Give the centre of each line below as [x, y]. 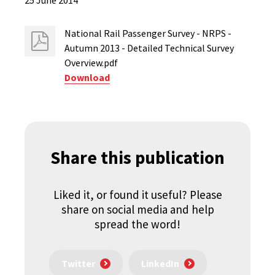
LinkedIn [160, 264]
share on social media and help [137, 209]
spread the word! [137, 224]
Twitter [78, 264]
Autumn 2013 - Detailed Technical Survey [149, 48]
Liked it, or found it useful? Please [137, 195]
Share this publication [137, 157]
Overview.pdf [91, 63]
